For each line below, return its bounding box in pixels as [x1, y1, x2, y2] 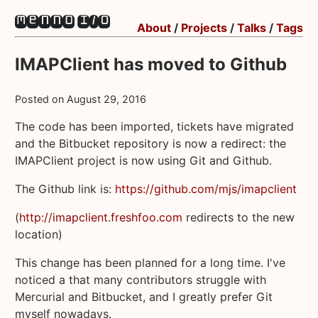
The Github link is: [14, 181, 115, 196]
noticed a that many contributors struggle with [14, 272, 266, 287]
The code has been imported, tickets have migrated [14, 119, 294, 133]
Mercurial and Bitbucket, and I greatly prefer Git [14, 289, 273, 304]
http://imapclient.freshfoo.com [18, 209, 182, 224]
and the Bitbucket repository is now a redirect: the [14, 136, 286, 150]
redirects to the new [182, 209, 295, 224]
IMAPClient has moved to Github [14, 53, 287, 75]
